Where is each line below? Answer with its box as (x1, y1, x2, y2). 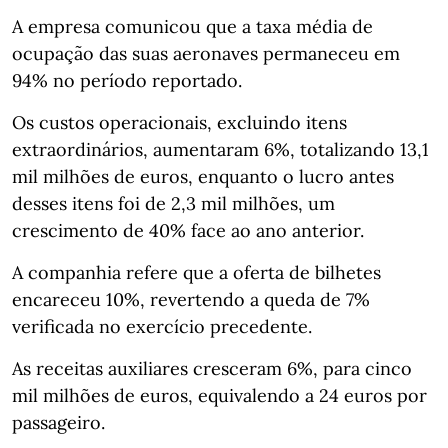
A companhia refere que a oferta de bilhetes (12, 260, 381, 284)
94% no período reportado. (12, 68, 242, 92)
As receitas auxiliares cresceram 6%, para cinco (12, 356, 412, 380)
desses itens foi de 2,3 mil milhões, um (12, 191, 335, 215)
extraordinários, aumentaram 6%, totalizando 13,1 (12, 137, 429, 161)
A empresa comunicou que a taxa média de (12, 14, 373, 38)
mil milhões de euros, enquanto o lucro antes (12, 164, 394, 188)
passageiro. (12, 410, 105, 434)
